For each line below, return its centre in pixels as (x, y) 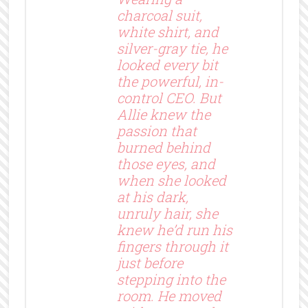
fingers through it (172, 246)
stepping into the (171, 279)
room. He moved (169, 295)
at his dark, (152, 196)
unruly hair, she (167, 213)
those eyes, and (166, 163)
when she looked (171, 180)
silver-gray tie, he (172, 48)
